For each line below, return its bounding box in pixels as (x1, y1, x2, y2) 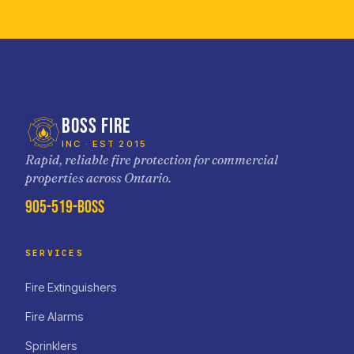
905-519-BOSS (25, 196, 104, 218)
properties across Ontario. (25, 169, 171, 186)
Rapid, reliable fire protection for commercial (25, 151, 278, 168)
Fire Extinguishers (25, 280, 117, 294)
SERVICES (25, 247, 84, 258)
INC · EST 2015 (62, 137, 148, 149)
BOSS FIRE (62, 114, 131, 139)
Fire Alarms (25, 309, 84, 323)
